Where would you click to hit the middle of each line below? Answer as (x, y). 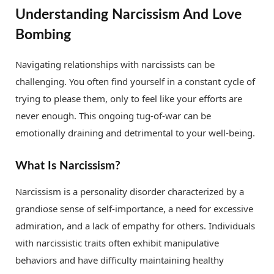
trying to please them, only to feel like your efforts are (129, 98)
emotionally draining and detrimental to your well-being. (135, 132)
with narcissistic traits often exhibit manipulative (117, 243)
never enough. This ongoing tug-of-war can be (113, 115)
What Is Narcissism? (68, 165)
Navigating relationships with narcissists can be (115, 64)
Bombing (43, 35)
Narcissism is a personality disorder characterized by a (130, 192)
